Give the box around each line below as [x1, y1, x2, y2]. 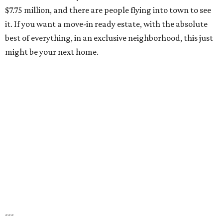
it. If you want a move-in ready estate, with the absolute [5, 19, 208, 29]
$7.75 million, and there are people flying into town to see [5, 5, 211, 15]
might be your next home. [5, 47, 99, 57]
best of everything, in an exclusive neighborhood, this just [5, 33, 213, 43]
